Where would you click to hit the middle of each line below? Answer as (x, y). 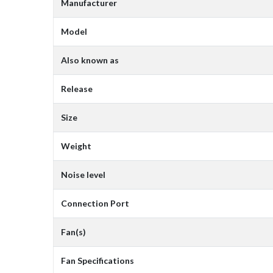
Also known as (90, 60)
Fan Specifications (97, 261)
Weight (76, 146)
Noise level (83, 175)
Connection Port (95, 204)
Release (77, 89)
